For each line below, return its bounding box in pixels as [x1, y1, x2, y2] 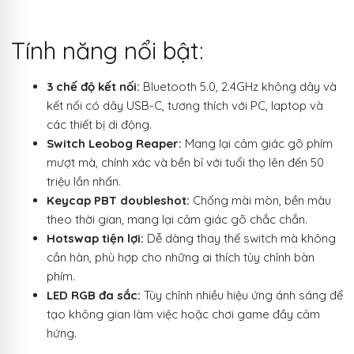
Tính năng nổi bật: [11, 35, 203, 66]
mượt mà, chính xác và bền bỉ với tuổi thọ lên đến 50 [47, 155, 324, 171]
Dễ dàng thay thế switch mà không [144, 231, 336, 247]
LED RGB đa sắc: [47, 288, 141, 303]
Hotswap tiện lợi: [47, 231, 144, 247]
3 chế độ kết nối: [47, 79, 140, 95]
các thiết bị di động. [47, 117, 152, 133]
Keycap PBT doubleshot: [47, 193, 190, 209]
